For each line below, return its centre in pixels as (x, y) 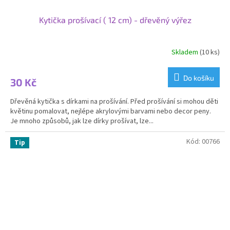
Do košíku (199, 78)
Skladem (186, 52)
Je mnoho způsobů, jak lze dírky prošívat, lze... (82, 121)
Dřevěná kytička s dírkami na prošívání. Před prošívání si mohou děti (114, 102)
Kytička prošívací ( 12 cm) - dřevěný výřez (115, 20)
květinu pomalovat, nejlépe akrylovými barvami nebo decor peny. (111, 112)
